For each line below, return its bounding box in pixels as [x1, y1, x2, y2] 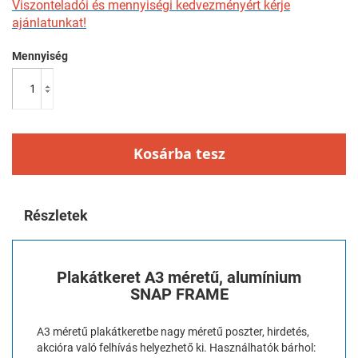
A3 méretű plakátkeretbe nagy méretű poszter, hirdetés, [37, 324, 309, 338]
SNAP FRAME [129, 284, 229, 304]
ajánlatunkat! [12, 14, 86, 30]
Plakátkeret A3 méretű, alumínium [57, 268, 301, 287]
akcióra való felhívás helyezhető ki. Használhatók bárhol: [37, 340, 316, 354]
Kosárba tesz [133, 143, 225, 164]
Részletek [24, 206, 88, 224]
